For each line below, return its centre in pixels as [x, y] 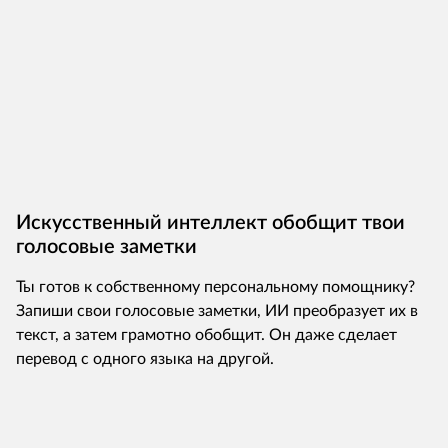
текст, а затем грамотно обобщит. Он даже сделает [206, 335]
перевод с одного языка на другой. [145, 359]
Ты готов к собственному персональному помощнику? [215, 287]
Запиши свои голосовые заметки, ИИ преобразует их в [217, 311]
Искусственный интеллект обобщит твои [210, 223]
